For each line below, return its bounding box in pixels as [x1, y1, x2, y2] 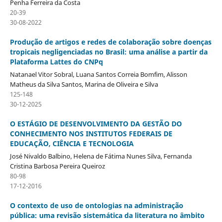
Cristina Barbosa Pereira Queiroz [9, 162, 105, 171]
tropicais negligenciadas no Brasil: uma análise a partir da [9, 47, 208, 57]
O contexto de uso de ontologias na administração [9, 201, 183, 211]
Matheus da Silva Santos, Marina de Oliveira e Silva [9, 80, 158, 89]
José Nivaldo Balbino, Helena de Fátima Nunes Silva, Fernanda [9, 152, 192, 161]
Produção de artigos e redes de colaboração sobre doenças [9, 37, 212, 47]
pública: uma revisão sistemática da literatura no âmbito [9, 211, 205, 221]
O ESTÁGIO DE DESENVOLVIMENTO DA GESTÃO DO [9, 119, 182, 129]
